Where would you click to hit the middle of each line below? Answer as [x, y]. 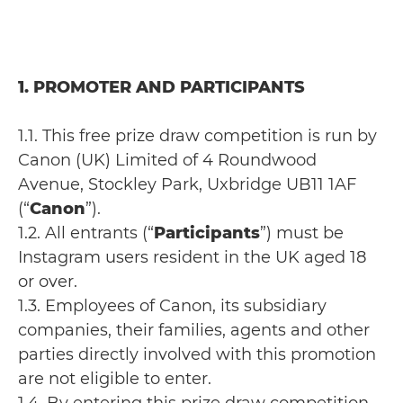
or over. [48, 282]
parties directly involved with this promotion [197, 354]
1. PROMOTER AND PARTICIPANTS [161, 87]
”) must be [302, 233]
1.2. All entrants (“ [86, 233]
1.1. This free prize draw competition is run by [197, 136]
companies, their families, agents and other [194, 330]
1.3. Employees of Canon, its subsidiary [172, 306]
